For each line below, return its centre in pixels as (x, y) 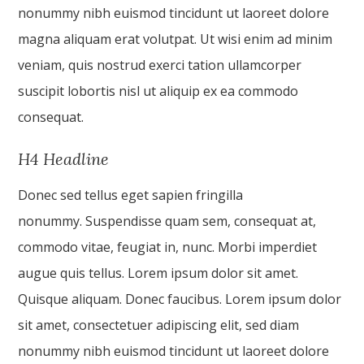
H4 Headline (64, 159)
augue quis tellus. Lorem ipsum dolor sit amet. (158, 273)
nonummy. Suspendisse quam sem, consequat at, (167, 221)
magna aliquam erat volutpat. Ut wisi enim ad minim (175, 39)
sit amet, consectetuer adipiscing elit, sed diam (159, 325)
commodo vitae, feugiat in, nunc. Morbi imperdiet (168, 247)
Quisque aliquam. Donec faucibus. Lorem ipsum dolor (180, 299)
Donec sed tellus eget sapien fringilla (131, 195)
